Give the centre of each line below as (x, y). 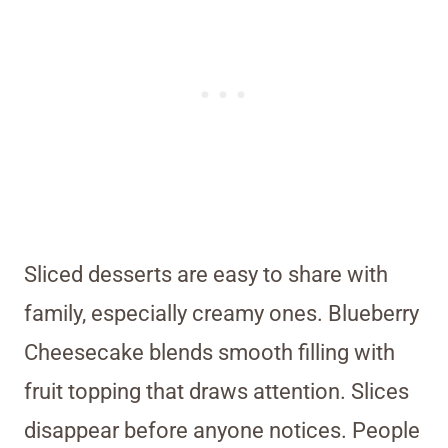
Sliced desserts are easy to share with (206, 275)
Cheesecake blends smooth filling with (209, 353)
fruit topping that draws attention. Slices (216, 392)
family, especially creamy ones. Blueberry (221, 314)
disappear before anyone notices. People (222, 431)
